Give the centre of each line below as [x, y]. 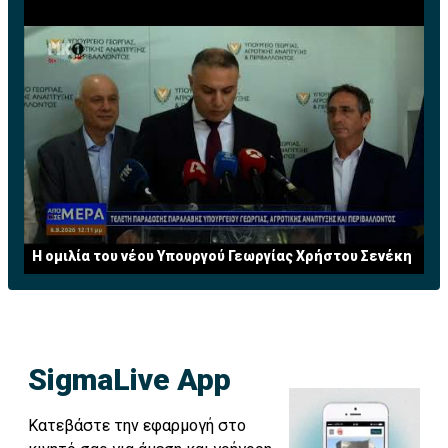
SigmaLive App [129, 380]
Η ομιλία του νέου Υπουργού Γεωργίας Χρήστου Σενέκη [222, 256]
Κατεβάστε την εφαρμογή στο [137, 426]
